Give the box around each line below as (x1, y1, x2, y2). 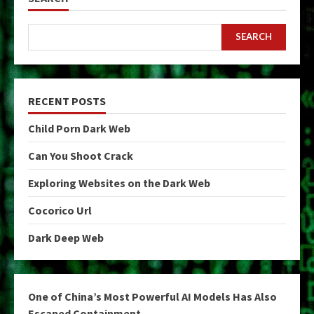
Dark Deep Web (28, 230, 104, 245)
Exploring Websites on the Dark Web (28, 175, 210, 190)
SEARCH (235, 31, 272, 43)
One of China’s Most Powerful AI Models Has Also (28, 289, 277, 303)
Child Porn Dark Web (28, 121, 130, 135)
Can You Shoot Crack (28, 148, 133, 163)
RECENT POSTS (28, 93, 106, 108)
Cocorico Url (28, 203, 92, 217)
